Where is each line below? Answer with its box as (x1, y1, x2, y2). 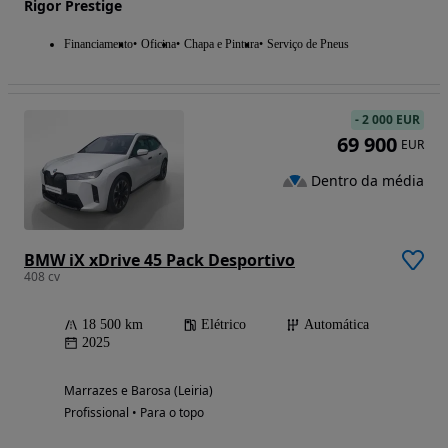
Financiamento (64, 36, 133, 51)
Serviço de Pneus (267, 36, 349, 51)
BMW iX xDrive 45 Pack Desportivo (24, 248, 295, 271)
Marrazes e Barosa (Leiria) (64, 381, 213, 399)
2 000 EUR (362, 110, 420, 128)
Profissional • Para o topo (64, 403, 204, 421)
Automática (304, 316, 369, 332)
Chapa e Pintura (184, 36, 259, 51)
